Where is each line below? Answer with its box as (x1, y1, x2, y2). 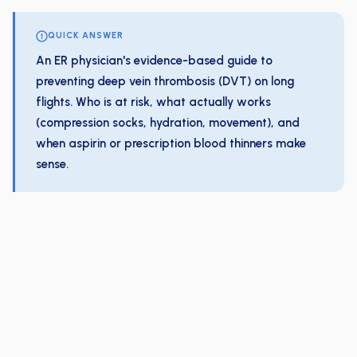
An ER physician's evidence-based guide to (36, 53, 273, 68)
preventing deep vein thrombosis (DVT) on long (36, 74, 294, 88)
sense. (36, 157, 69, 171)
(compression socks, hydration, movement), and (36, 116, 300, 130)
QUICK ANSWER (48, 30, 124, 41)
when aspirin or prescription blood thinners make (36, 136, 306, 151)
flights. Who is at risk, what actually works (36, 95, 271, 109)
